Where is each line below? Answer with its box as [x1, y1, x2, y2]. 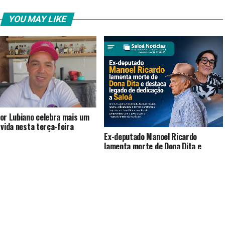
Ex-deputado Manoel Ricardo [104, 131, 197, 143]
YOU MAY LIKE [7, 14, 68, 24]
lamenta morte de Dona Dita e [104, 140, 201, 153]
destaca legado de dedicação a [104, 150, 204, 162]
